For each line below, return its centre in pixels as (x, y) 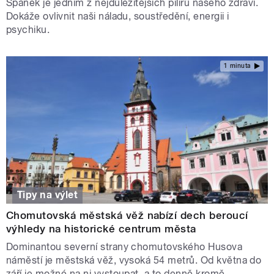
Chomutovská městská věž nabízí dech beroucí (127, 216)
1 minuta (237, 66)
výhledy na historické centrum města (101, 229)
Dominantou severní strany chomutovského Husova (124, 247)
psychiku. (28, 29)
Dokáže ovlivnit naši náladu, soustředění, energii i (118, 16)
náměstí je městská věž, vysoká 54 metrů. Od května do (134, 261)
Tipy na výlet (48, 195)
